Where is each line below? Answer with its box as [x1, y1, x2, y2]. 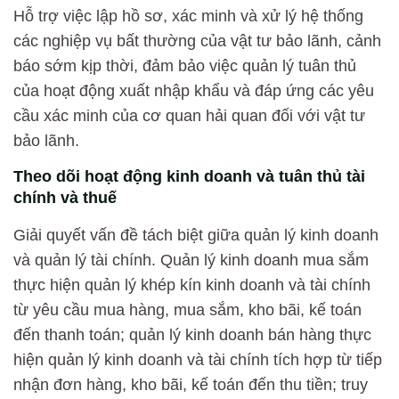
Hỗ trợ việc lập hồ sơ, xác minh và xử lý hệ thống [13, 6, 363, 25]
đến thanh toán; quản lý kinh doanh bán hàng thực [13, 326, 371, 345]
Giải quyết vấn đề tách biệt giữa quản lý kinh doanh [13, 226, 379, 245]
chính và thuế [13, 189, 117, 208]
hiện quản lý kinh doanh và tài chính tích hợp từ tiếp [13, 351, 382, 370]
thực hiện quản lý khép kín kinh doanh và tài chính [13, 276, 370, 295]
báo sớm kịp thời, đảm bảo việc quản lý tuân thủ [13, 56, 356, 75]
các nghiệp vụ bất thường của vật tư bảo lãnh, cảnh [13, 31, 381, 50]
